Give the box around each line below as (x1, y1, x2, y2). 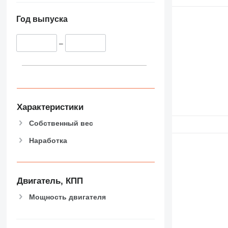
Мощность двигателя (28, 192, 106, 201)
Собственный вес (28, 119, 93, 127)
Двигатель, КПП (16, 176, 83, 186)
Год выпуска (16, 15, 68, 24)
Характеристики (16, 102, 83, 112)
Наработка (28, 136, 67, 145)
